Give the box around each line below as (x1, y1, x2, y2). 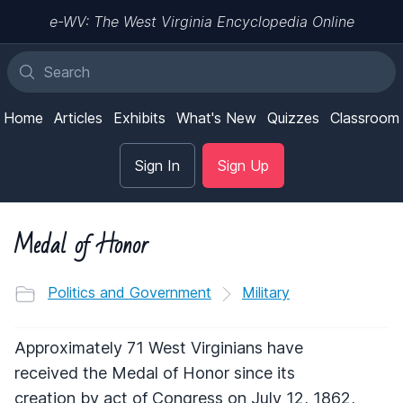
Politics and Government (48, 283, 211, 301)
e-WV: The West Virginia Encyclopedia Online (49, 13, 354, 31)
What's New (176, 109, 256, 127)
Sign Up (217, 157, 269, 175)
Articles (54, 109, 103, 127)
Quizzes (267, 109, 319, 127)
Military (242, 283, 290, 301)
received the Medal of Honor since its (14, 363, 295, 382)
